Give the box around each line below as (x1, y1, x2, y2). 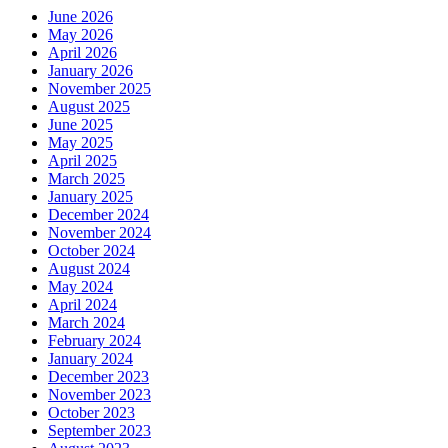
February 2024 (48, 331, 141, 349)
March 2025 (48, 169, 125, 187)
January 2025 (48, 187, 133, 205)
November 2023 (48, 385, 151, 403)
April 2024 (48, 295, 117, 313)
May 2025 (48, 133, 113, 151)
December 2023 (48, 367, 149, 385)
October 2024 (48, 241, 135, 259)
